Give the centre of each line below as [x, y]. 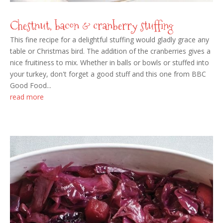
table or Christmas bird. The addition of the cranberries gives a [110, 51]
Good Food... [31, 85]
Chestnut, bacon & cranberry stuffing [92, 25]
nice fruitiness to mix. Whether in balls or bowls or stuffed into [110, 62]
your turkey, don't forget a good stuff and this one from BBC [108, 74]
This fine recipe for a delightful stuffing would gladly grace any [110, 39]
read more [27, 97]
